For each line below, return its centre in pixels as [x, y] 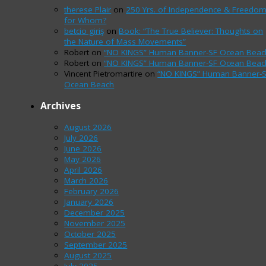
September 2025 [96, 245]
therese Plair [88, 10]
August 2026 [88, 127]
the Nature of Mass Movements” [125, 42]
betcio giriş [84, 31]
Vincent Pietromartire [104, 74]
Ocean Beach [89, 85]
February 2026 [92, 191]
